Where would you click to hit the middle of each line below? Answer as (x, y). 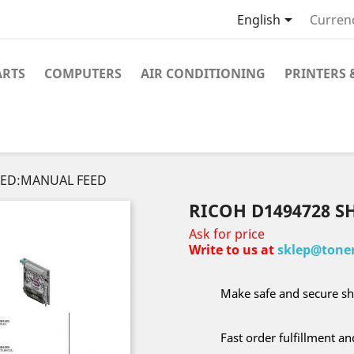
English (258, 20)
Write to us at (233, 250)
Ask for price (227, 234)
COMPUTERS (83, 73)
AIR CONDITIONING (203, 73)
